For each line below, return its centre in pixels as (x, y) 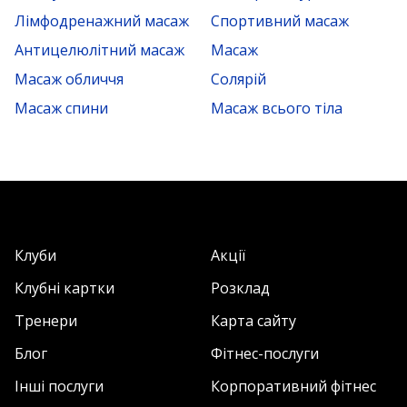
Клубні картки (65, 288)
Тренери (46, 321)
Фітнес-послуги (265, 354)
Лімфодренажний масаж (102, 21)
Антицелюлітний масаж (99, 50)
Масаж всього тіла (277, 109)
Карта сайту (253, 321)
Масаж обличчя (69, 79)
